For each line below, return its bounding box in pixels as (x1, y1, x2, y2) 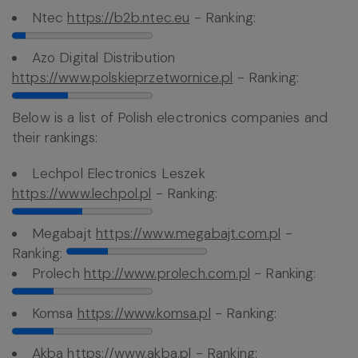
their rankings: (12, 129, 98, 147)
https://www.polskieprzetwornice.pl (12, 69, 233, 87)
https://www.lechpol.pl (12, 185, 152, 203)
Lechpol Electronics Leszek (31, 165, 205, 183)
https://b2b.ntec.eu (67, 9, 190, 27)
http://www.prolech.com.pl (83, 265, 250, 283)
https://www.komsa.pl (77, 304, 211, 323)
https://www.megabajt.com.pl (96, 225, 281, 243)
